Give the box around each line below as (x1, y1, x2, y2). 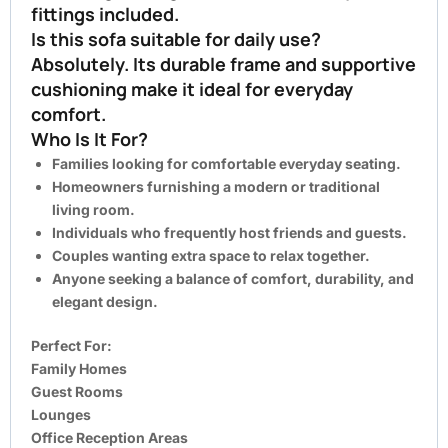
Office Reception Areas (31, 428, 188, 446)
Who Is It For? (31, 126, 148, 151)
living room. (52, 200, 135, 218)
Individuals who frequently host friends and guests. (52, 223, 407, 241)
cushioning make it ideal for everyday (31, 76, 353, 101)
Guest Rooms (31, 382, 123, 400)
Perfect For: (31, 336, 112, 354)
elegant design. (52, 292, 158, 310)
